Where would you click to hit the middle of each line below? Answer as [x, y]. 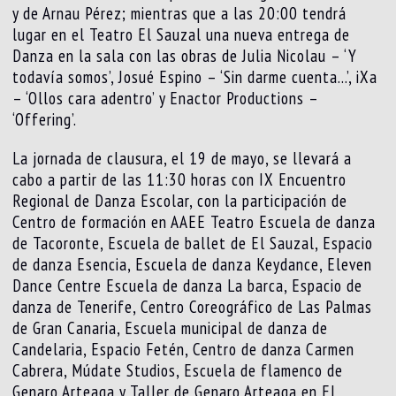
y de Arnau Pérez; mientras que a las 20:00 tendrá [180, 13]
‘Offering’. [45, 119]
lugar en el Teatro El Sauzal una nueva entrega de [182, 34]
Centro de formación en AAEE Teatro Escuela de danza [194, 221]
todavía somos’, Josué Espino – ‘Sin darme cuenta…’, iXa [195, 76]
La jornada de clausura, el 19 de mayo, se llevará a [183, 158]
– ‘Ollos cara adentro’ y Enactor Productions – [166, 98]
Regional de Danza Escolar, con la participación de [180, 200]
